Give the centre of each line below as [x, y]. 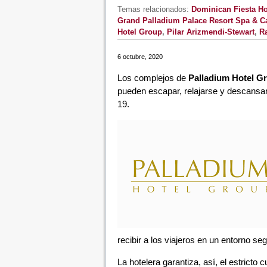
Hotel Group [139, 32]
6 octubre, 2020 [140, 57]
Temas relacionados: [154, 9]
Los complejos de [153, 78]
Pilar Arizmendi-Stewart [210, 32]
